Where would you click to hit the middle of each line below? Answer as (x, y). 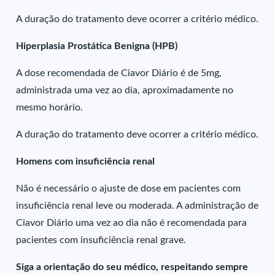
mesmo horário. (50, 107)
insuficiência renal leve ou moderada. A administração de (137, 206)
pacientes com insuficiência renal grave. (101, 240)
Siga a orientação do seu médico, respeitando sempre (132, 267)
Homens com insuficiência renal (86, 161)
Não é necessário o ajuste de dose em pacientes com (129, 188)
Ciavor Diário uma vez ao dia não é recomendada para (132, 223)
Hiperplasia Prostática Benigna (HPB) (97, 46)
